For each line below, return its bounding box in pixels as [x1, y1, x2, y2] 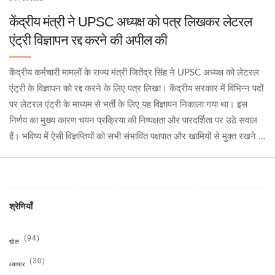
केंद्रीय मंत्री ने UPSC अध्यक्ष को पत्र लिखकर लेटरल [9, 14, 252, 29]
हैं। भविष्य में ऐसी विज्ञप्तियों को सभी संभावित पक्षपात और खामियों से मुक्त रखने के [9, 131, 265, 141]
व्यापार [9, 260, 28, 268]
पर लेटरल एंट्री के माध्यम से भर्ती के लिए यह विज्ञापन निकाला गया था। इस [9, 99, 247, 109]
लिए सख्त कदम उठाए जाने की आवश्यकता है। [9, 147, 155, 157]
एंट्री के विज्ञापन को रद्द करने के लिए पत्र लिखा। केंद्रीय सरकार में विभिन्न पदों [9, 83, 263, 93]
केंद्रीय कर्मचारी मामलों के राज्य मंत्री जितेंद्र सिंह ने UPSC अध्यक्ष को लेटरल [9, 68, 259, 77]
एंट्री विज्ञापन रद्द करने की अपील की [9, 32, 167, 48]
